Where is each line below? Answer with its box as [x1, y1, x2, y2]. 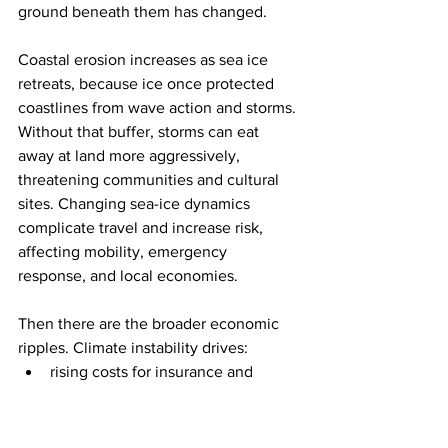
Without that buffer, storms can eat [18, 123, 263, 141]
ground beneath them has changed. [18, 3, 267, 21]
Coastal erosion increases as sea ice [18, 51, 272, 69]
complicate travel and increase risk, [18, 219, 267, 237]
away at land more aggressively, [18, 147, 244, 165]
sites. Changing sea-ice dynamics [18, 195, 254, 213]
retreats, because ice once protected [18, 75, 278, 93]
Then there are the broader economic [18, 315, 283, 333]
